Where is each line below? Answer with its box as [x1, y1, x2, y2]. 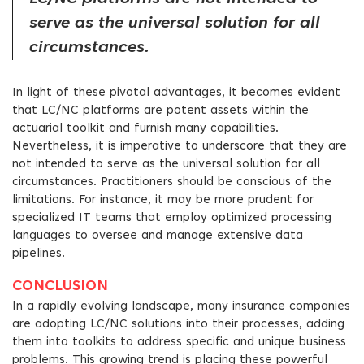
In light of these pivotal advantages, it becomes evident [12, 87, 340, 99]
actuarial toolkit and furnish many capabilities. [12, 123, 279, 135]
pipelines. [12, 248, 65, 260]
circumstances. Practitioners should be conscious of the [12, 176, 331, 188]
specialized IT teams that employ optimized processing [12, 212, 331, 224]
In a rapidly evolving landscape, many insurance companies [12, 301, 350, 313]
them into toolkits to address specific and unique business [12, 336, 346, 349]
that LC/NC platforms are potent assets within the [12, 105, 309, 117]
